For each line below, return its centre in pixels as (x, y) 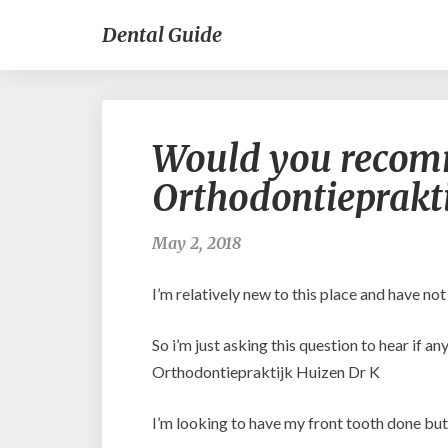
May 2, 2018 (196, 243)
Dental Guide (162, 34)
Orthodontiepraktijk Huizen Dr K (266, 371)
